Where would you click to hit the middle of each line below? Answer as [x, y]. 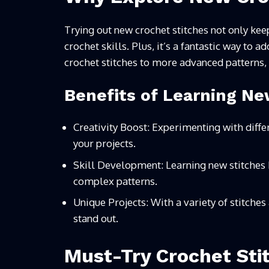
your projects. [104, 144]
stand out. [96, 219]
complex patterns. [115, 181]
